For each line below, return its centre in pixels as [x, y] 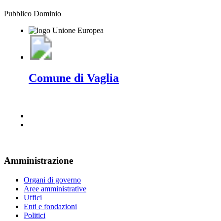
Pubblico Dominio [33, 14]
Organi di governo [52, 180]
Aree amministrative [55, 188]
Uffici [33, 197]
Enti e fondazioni [50, 206]
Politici [35, 215]
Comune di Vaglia [74, 78]
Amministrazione [38, 161]
